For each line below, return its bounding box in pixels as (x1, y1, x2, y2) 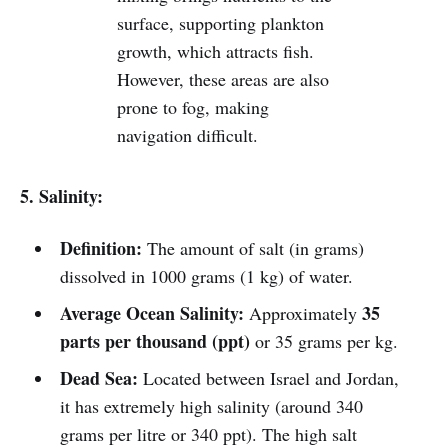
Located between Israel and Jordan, (137, 366, 399, 390)
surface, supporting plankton (117, 11, 325, 35)
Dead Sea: (59, 365, 138, 391)
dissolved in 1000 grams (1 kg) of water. (59, 264, 353, 288)
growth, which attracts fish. (117, 39, 315, 63)
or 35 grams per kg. (249, 329, 398, 353)
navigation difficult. (117, 123, 259, 147)
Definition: (59, 235, 142, 261)
